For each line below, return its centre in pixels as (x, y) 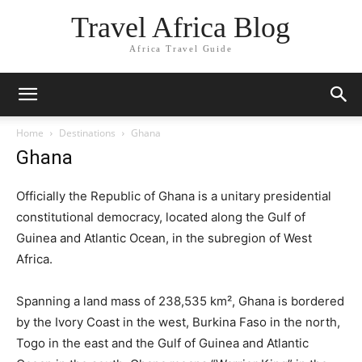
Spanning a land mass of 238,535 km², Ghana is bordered (180, 301)
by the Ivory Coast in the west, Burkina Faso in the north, (178, 322)
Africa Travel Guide (181, 49)
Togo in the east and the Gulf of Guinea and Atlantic (162, 343)
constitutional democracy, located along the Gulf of (161, 217)
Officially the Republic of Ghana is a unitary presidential (174, 196)
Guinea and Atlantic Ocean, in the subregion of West (164, 238)
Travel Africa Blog (181, 28)
